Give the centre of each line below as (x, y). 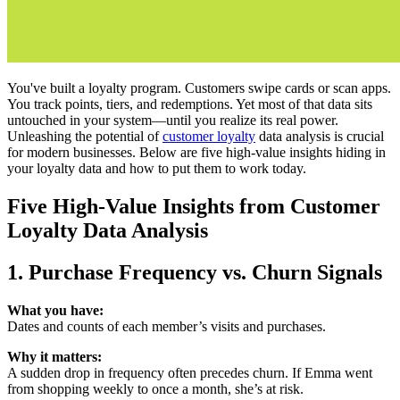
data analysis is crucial (320, 136)
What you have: (55, 310)
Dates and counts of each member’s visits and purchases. (167, 326)
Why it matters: (54, 356)
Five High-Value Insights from (149, 206)
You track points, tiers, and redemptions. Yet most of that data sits (190, 104)
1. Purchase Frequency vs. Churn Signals (195, 272)
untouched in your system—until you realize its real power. (173, 120)
